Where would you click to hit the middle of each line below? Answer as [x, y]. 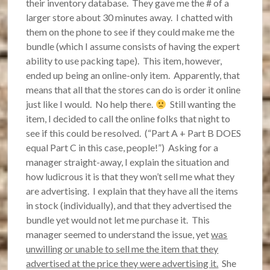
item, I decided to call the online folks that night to [128, 119]
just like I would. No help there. [91, 104]
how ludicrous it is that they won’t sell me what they [130, 177]
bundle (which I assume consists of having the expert [133, 46]
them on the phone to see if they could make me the [130, 32]
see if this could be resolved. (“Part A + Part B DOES [134, 133]
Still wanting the [201, 104]
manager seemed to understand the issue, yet [119, 234]
